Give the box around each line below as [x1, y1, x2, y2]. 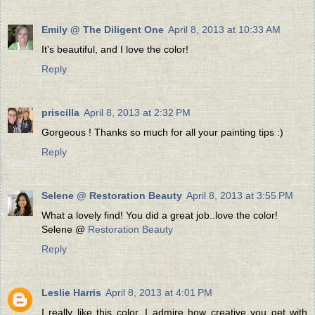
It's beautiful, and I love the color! [41, 44, 188, 56]
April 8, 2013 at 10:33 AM [168, 24, 281, 36]
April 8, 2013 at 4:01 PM [105, 287, 212, 299]
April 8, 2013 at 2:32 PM [84, 107, 191, 119]
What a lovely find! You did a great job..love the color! [41, 210, 278, 221]
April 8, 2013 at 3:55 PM [186, 190, 293, 202]
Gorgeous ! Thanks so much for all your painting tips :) [41, 127, 283, 139]
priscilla [41, 107, 79, 119]
